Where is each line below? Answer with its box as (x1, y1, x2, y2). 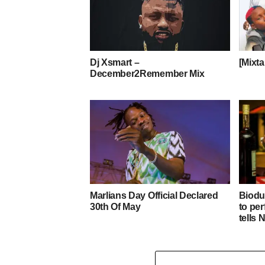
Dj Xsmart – (90, 57, 140, 68)
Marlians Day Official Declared (90, 190, 218, 201)
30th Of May (90, 202, 141, 212)
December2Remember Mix (90, 69, 205, 79)
